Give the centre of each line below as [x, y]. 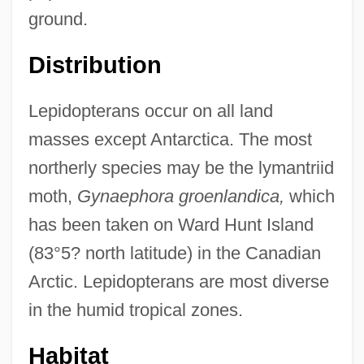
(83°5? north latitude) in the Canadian [174, 253]
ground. [58, 19]
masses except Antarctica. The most [170, 139]
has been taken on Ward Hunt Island [171, 224]
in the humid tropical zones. [135, 310]
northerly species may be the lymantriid [181, 167]
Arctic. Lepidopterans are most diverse [178, 281]
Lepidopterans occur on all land [150, 110]
